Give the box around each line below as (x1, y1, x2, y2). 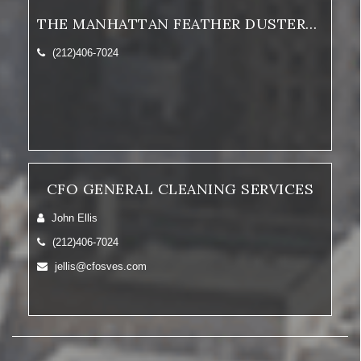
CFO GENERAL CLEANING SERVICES (46, 180, 314, 198)
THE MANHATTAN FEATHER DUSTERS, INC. (305, 15, 317, 33)
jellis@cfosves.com (52, 260, 147, 272)
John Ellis (48, 212, 98, 224)
